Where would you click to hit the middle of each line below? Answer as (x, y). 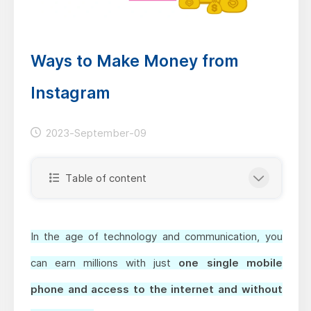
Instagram (70, 93)
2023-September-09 (96, 133)
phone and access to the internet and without (156, 289)
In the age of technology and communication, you (156, 236)
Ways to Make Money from (134, 61)
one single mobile (230, 262)
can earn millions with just (104, 262)
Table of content (104, 178)
